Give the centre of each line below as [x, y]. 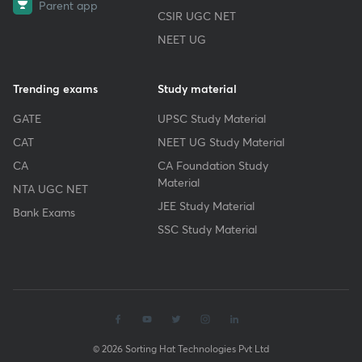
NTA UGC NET [51, 189]
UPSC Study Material [212, 118]
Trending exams [55, 88]
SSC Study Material [208, 229]
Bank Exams [44, 212]
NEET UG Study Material [221, 142]
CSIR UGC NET [197, 16]
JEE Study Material [206, 206]
